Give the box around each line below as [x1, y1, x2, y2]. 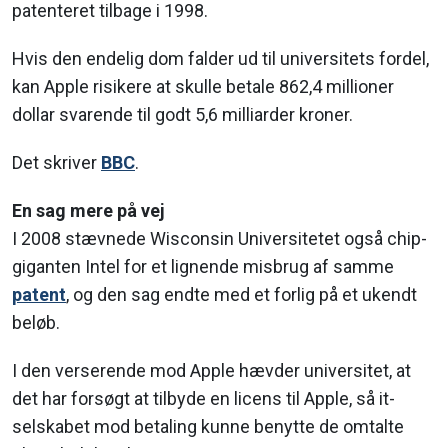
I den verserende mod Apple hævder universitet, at [12, 359, 411, 381]
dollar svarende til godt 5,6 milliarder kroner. [12, 103, 353, 125]
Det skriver [12, 151, 101, 173]
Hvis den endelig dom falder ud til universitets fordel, [12, 47, 429, 69]
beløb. [12, 311, 60, 333]
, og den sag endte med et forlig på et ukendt [66, 283, 417, 305]
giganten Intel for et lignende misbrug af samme [12, 255, 394, 277]
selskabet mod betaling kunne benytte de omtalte [12, 415, 404, 437]
